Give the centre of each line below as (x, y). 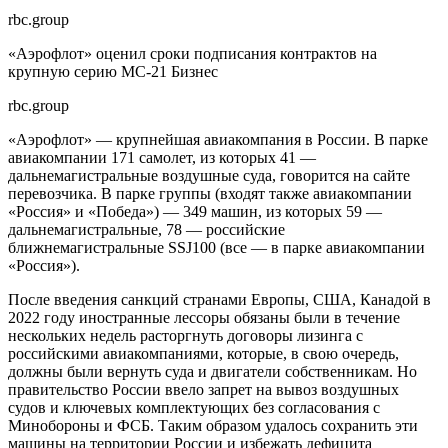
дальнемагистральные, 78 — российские (146, 229)
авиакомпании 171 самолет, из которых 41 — (162, 157)
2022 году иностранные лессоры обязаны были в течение (204, 317)
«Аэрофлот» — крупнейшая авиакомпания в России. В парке (218, 139)
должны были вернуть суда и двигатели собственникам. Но (212, 371)
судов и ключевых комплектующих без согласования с (194, 407)
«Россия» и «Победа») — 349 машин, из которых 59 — (195, 211)
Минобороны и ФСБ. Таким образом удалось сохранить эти (213, 425)
